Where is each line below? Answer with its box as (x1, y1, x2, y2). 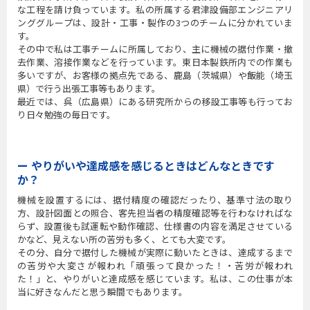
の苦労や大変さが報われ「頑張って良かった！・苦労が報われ (17, 259, 293, 272)
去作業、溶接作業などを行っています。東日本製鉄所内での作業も (17, 55, 293, 69)
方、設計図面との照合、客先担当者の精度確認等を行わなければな (17, 206, 293, 219)
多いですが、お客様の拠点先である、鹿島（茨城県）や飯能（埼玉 (17, 69, 293, 82)
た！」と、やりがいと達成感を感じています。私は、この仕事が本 (17, 272, 293, 285)
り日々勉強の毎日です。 (17, 108, 116, 121)
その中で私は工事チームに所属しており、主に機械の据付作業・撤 (17, 42, 293, 55)
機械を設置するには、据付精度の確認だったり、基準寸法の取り (17, 193, 293, 206)
